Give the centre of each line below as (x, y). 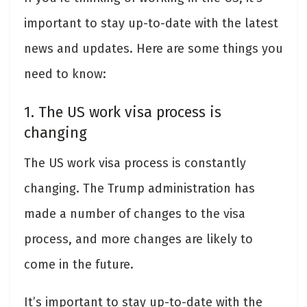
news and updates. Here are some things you (153, 49)
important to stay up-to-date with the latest (151, 24)
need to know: (65, 74)
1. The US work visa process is (123, 112)
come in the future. (79, 264)
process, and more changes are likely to (138, 239)
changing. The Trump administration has (139, 188)
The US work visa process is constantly (135, 163)
